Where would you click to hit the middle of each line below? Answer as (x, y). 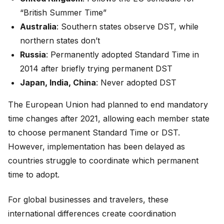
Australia (38, 26)
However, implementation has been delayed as (96, 146)
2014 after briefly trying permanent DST (96, 68)
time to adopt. (34, 174)
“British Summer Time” (63, 12)
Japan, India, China (58, 82)
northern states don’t (60, 40)
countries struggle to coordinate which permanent (103, 160)
